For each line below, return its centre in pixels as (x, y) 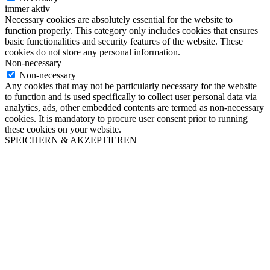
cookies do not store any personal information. (93, 52)
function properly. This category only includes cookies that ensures (131, 30)
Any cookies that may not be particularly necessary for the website (131, 86)
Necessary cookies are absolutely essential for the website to (119, 19)
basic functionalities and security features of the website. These (124, 41)
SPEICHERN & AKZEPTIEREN (71, 140)
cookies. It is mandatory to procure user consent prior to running (126, 118)
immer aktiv (27, 8)
